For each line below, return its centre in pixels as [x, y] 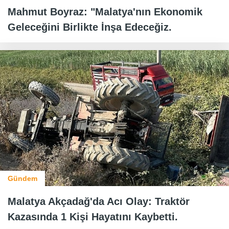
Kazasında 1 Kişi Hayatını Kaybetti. [93, 216]
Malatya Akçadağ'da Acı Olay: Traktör [99, 201]
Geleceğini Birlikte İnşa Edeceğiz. [90, 27]
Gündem [22, 178]
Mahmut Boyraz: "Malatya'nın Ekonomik [105, 12]
